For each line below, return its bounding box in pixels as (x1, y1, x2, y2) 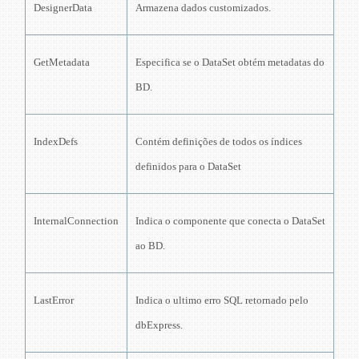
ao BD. (135, 239, 165, 252)
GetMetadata (34, 55, 90, 68)
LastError (34, 293, 74, 306)
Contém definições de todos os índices (135, 135, 302, 147)
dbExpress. (135, 318, 183, 331)
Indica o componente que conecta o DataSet (135, 214, 325, 227)
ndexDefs (37, 135, 78, 147)
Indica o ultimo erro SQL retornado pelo (135, 293, 309, 306)
